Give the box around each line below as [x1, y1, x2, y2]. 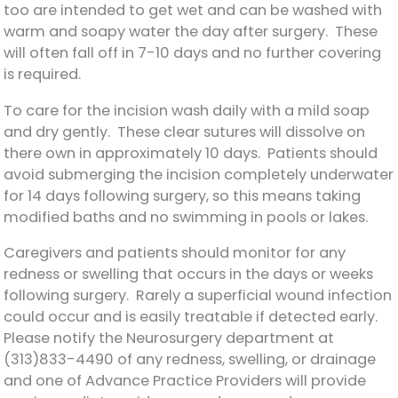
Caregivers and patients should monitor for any [4, 243, 346, 264]
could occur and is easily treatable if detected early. [4, 306, 382, 328]
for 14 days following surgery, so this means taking [4, 185, 362, 206]
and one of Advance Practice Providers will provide [4, 370, 367, 392]
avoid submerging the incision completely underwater [4, 163, 394, 185]
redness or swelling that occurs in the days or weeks [4, 264, 374, 285]
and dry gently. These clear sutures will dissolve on [4, 121, 366, 142]
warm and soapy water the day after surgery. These [4, 21, 378, 43]
